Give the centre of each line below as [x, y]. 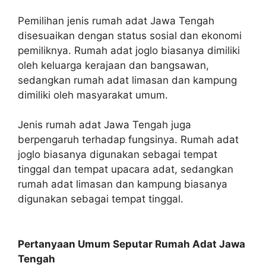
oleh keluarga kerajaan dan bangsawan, [113, 65]
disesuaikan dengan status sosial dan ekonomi [130, 35]
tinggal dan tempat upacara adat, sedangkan [126, 169]
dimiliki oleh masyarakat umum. [93, 95]
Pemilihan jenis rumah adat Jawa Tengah [116, 20]
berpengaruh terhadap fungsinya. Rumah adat [128, 140]
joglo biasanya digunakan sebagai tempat [118, 154]
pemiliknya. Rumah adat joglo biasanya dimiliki [129, 50]
